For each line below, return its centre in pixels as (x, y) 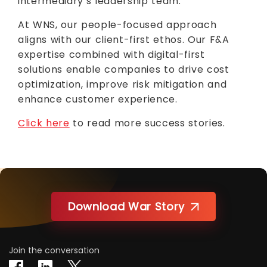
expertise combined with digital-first (111, 55)
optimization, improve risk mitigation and (122, 84)
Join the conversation (54, 250)
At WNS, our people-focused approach (117, 25)
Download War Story (126, 207)
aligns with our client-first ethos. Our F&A (124, 40)
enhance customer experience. (98, 99)
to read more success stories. (147, 123)
